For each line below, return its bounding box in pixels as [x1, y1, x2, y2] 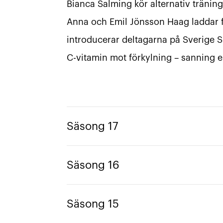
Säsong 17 [66, 120, 118, 132]
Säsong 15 [66, 198, 119, 210]
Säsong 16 [66, 159, 119, 171]
